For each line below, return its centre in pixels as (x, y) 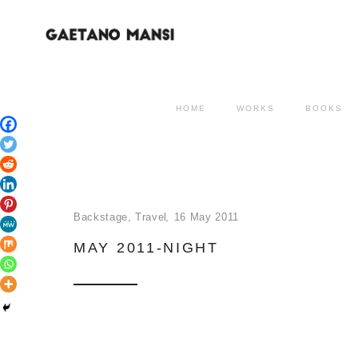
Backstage (101, 217)
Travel (151, 217)
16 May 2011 (206, 217)
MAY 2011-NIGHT (146, 248)
